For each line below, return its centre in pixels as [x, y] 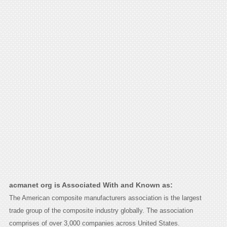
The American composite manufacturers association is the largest [105, 198]
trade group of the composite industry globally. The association [101, 211]
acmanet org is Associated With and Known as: [91, 185]
